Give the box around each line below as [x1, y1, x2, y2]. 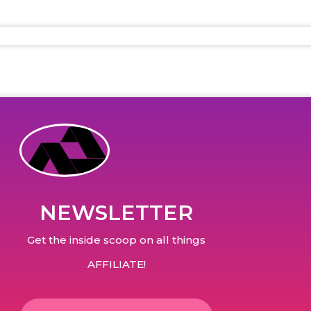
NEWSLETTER [40, 199, 194, 226]
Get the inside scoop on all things [27, 233, 206, 246]
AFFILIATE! [87, 257, 146, 271]
